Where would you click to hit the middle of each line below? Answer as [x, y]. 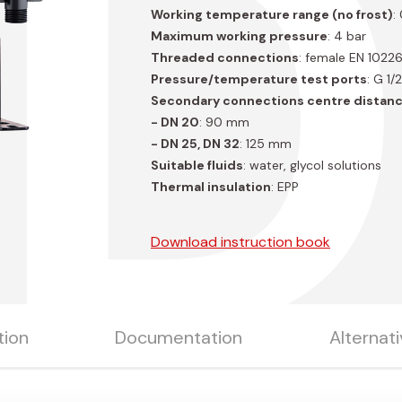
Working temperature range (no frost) [272, 15]
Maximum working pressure [239, 36]
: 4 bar [347, 36]
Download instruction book [240, 242]
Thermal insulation [211, 187]
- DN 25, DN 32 [195, 144]
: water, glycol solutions [312, 166]
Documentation [179, 338]
